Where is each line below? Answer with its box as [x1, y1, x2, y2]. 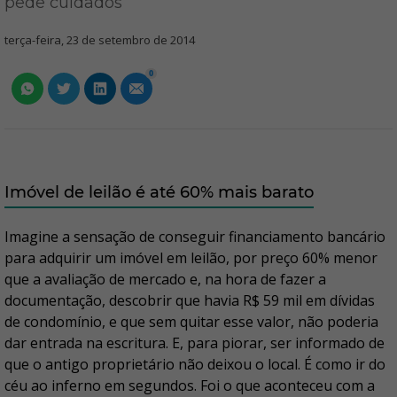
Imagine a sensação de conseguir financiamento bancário [4, 227, 385, 246]
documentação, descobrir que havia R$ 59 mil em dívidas [4, 291, 375, 310]
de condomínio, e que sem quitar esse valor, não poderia [4, 312, 378, 331]
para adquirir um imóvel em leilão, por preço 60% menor [4, 248, 378, 268]
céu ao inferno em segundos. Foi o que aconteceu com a [4, 376, 375, 395]
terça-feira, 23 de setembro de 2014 [4, 32, 195, 48]
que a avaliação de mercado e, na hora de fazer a [4, 269, 326, 289]
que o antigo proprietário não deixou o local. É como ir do [4, 354, 385, 374]
